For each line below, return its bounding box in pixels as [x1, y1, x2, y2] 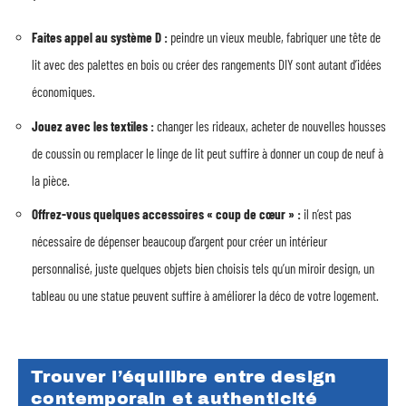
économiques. [32, 83, 95, 100]
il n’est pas [301, 206, 352, 222]
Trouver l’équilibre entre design [31, 366, 337, 386]
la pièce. [32, 171, 70, 188]
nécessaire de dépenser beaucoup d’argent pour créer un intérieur [32, 233, 327, 249]
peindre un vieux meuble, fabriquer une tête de [168, 29, 381, 45]
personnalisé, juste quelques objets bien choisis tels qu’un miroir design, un [32, 260, 374, 276]
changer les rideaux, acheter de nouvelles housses [154, 117, 386, 134]
